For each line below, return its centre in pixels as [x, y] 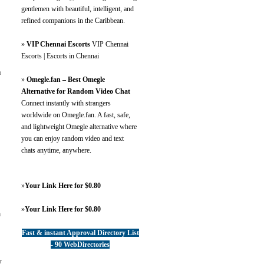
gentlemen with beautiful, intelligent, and [77, 9]
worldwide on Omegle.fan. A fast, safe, [76, 115]
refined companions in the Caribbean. [73, 21]
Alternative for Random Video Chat [76, 91]
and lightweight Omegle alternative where [79, 127]
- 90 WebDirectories [80, 245]
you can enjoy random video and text [72, 138]
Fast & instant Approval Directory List [80, 233]
